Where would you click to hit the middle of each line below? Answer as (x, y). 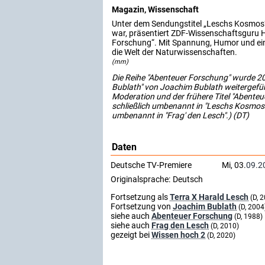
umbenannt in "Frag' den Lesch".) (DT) (180, 115)
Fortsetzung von (142, 206)
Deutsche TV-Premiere (151, 165)
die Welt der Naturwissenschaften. (174, 52)
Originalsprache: (140, 179)
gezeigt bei (131, 235)
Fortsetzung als (140, 197)
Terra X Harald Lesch (209, 197)
